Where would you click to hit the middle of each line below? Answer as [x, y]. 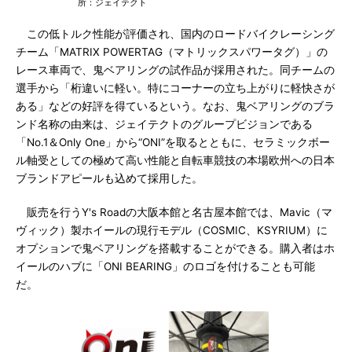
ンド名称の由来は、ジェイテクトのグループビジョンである [164, 124]
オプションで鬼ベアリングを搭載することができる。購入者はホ [175, 248]
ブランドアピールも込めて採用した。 [109, 178]
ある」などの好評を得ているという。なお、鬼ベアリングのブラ [175, 106]
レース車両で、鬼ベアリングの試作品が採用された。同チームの [175, 70]
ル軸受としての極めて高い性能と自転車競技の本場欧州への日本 [175, 160]
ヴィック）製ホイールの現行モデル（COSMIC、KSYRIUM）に [172, 230]
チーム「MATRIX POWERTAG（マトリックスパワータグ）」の [172, 52]
